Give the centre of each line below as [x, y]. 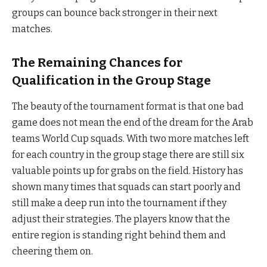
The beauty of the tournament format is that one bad [128, 106]
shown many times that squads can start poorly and [126, 187]
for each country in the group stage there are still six [128, 154]
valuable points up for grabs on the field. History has [128, 170]
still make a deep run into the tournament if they [119, 203]
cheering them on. [52, 251]
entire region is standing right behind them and [119, 235]
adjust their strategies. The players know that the [121, 219]
